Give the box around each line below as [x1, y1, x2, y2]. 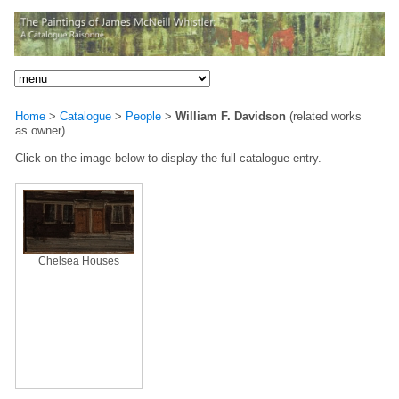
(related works [286, 109, 362, 123]
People [126, 109, 161, 123]
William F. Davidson [175, 109, 286, 123]
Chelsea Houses [38, 255, 119, 266]
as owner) [15, 123, 65, 137]
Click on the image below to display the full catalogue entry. [15, 151, 322, 165]
